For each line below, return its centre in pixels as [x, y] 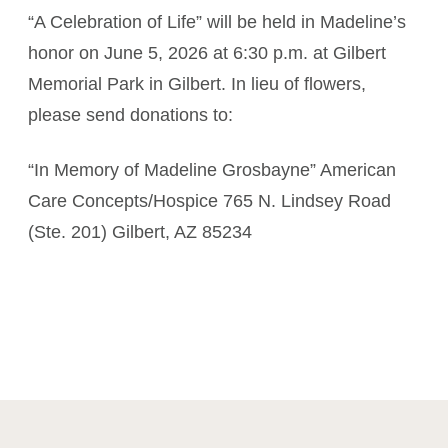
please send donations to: [130, 115]
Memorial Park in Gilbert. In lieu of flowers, [197, 84]
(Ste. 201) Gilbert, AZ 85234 [140, 232]
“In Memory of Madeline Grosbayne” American [212, 170]
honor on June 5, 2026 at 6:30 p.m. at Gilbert [207, 53]
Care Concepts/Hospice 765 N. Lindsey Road [209, 201]
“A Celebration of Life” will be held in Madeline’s [217, 22]
